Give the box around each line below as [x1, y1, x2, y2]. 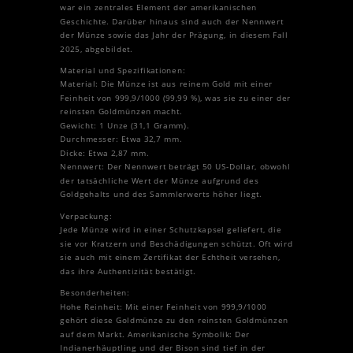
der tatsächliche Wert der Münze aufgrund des [60, 175, 259, 186]
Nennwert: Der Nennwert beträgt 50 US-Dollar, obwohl [60, 161, 291, 173]
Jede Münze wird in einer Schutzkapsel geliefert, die [60, 224, 282, 236]
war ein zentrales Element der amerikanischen [60, 2, 258, 13]
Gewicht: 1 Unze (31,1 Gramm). [60, 120, 190, 131]
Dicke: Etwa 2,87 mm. [60, 147, 149, 158]
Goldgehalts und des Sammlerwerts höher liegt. [60, 188, 262, 200]
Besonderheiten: [60, 287, 130, 298]
